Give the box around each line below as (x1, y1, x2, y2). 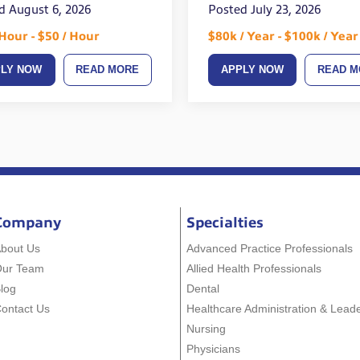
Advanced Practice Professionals (186, 241, 354, 255)
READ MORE (76, 63, 140, 76)
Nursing (186, 321, 227, 335)
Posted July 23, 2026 (208, 3, 321, 17)
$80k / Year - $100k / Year (208, 30, 358, 43)
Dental (186, 281, 220, 295)
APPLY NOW (221, 63, 284, 76)
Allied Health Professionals (186, 261, 322, 275)
